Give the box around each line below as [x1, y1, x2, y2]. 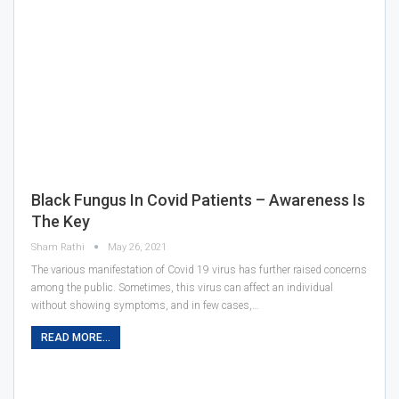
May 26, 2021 [108, 241, 167, 254]
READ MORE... [41, 331, 110, 345]
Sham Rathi [31, 241, 87, 254]
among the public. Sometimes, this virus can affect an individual [31, 281, 333, 295]
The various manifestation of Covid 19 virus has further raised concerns [31, 264, 367, 277]
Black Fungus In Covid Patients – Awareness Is [31, 191, 365, 210]
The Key [31, 212, 90, 232]
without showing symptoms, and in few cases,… [31, 299, 259, 313]
